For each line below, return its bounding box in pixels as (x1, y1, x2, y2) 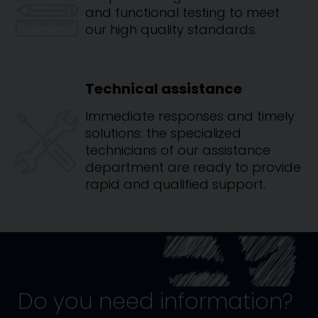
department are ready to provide (85, 158, 301, 176)
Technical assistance (85, 79, 242, 99)
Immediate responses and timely (85, 107, 295, 125)
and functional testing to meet (85, 4, 280, 21)
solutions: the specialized (85, 124, 241, 142)
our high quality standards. (85, 21, 257, 38)
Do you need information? (18, 287, 292, 317)
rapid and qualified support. (85, 175, 265, 193)
